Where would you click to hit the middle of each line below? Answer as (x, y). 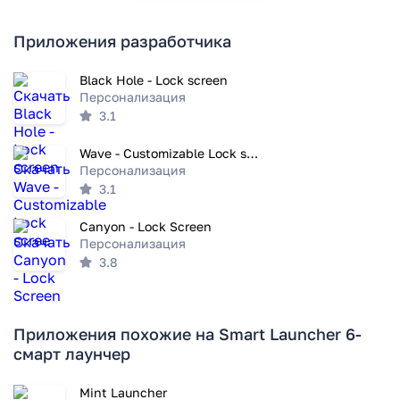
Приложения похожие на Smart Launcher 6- (187, 334)
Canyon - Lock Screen (146, 226)
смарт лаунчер (72, 354)
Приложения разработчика (122, 41)
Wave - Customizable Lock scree (252, 153)
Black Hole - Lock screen (154, 80)
